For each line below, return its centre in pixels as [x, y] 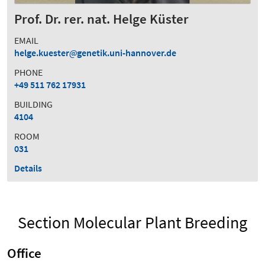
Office [24, 253]
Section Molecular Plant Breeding [132, 222]
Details [28, 168]
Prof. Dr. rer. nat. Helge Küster [101, 19]
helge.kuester [42, 52]
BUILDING [33, 104]
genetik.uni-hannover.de [127, 52]
